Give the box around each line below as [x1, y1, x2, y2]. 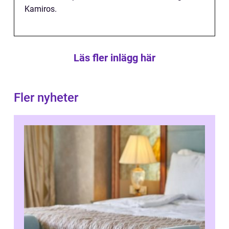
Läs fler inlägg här [74, 52, 155, 64]
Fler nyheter [14, 90, 78, 105]
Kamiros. [25, 4, 57, 14]
